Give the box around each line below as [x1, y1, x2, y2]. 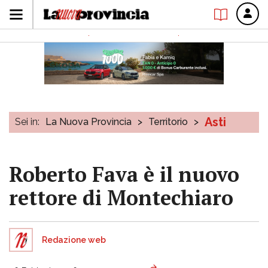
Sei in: [15, 116, 39, 127]
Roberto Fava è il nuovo [9, 161, 239, 188]
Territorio [148, 116, 188, 127]
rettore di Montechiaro [9, 184, 233, 211]
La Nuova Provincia [45, 116, 132, 127]
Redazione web [42, 235, 106, 245]
